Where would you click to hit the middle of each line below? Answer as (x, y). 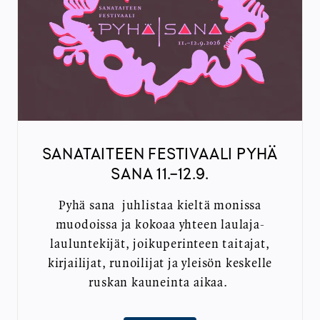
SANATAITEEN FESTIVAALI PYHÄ (160, 154)
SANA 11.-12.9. (160, 174)
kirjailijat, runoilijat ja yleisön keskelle (160, 264)
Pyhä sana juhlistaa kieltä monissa (160, 206)
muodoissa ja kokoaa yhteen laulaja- (160, 225)
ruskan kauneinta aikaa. (160, 283)
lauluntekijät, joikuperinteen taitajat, (160, 245)
